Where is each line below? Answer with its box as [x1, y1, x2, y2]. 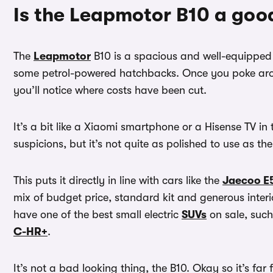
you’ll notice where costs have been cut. [13, 84, 207, 97]
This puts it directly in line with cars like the [13, 174, 222, 187]
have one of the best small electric [13, 208, 182, 221]
